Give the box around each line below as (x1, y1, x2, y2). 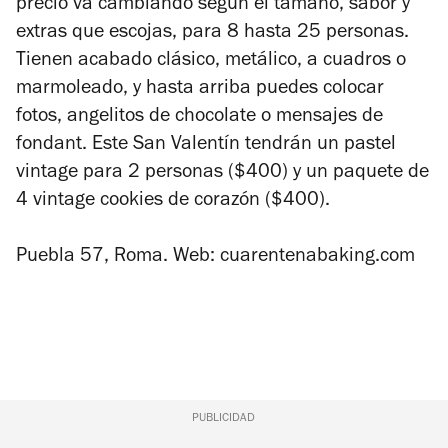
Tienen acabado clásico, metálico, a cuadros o (16, 51, 406, 72)
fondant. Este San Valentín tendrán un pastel (16, 135, 396, 156)
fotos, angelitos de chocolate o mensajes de (16, 107, 383, 128)
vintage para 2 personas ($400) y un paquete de (16, 163, 429, 184)
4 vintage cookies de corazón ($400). (16, 191, 335, 212)
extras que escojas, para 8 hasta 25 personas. (16, 23, 409, 44)
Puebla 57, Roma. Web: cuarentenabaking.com (16, 247, 420, 268)
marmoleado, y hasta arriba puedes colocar (16, 79, 384, 100)
